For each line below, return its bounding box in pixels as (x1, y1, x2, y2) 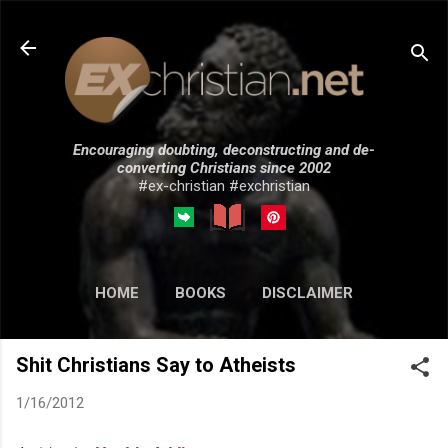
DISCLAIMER (262, 283, 353, 302)
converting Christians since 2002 (117, 158, 331, 177)
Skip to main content (151, 16, 297, 34)
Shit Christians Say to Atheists (16, 352, 296, 377)
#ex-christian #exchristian (138, 176, 310, 195)
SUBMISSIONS (216, 325, 319, 344)
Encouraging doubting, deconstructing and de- (73, 140, 375, 159)
